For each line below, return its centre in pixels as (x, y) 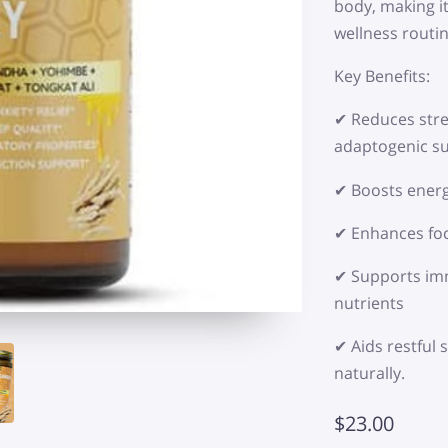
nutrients (369, 302)
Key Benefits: (382, 76)
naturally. (369, 373)
